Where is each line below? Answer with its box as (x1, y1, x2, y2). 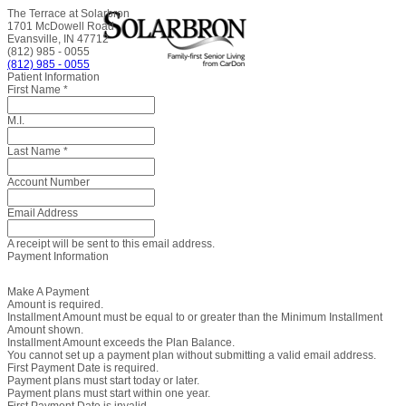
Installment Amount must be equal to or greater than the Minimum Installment (7, 311, 382, 324)
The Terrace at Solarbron (7, 7, 130, 20)
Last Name (7, 145, 63, 158)
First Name (7, 83, 63, 96)
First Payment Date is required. (7, 362, 159, 374)
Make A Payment (7, 285, 89, 298)
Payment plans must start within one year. (7, 387, 210, 400)
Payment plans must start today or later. (7, 374, 199, 387)
